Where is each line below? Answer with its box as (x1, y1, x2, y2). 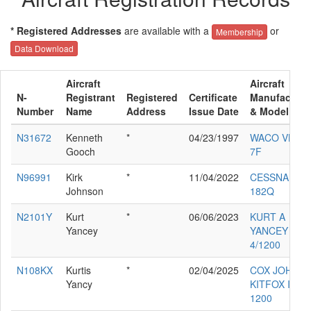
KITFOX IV (250, 276, 296, 291)
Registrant (66, 90, 115, 104)
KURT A (250, 209, 285, 224)
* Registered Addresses (10, 24, 121, 37)
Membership (216, 26, 263, 38)
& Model (250, 103, 289, 118)
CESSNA (250, 169, 289, 184)
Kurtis (66, 262, 91, 277)
